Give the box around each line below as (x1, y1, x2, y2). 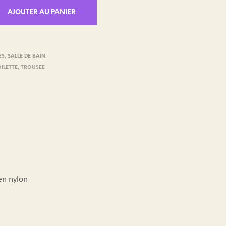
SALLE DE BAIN (8, 53, 46, 59)
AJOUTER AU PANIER (7, 9, 76, 16)
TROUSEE (21, 64, 45, 70)
